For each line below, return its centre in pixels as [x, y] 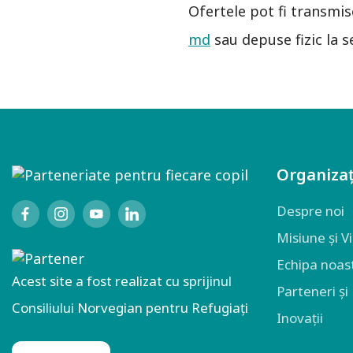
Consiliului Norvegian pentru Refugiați [130, 308]
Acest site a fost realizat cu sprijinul [122, 281]
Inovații [300, 318]
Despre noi [310, 211]
